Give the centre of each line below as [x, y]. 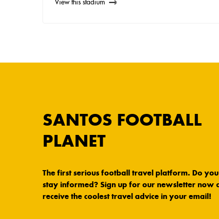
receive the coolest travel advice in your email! [127, 197]
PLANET [74, 141]
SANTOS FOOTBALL [122, 120]
